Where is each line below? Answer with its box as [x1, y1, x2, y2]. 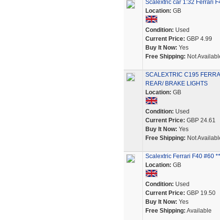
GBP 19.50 [185, 190, 216, 196]
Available [185, 207, 212, 214]
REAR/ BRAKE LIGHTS [145, 80, 208, 87]
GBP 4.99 [185, 35, 212, 42]
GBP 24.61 [185, 117, 216, 124]
